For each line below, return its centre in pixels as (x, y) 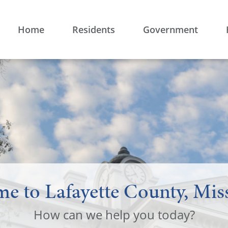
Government (170, 29)
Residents (94, 29)
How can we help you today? (114, 215)
